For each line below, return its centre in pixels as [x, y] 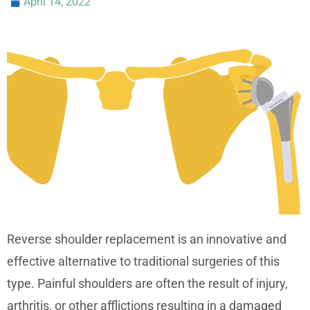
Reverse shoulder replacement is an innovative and [147, 239]
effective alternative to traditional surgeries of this [143, 261]
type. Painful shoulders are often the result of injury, [147, 283]
